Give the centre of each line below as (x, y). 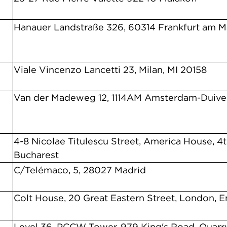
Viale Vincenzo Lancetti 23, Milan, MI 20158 (110, 70)
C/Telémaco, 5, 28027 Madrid (80, 170)
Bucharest (36, 155)
